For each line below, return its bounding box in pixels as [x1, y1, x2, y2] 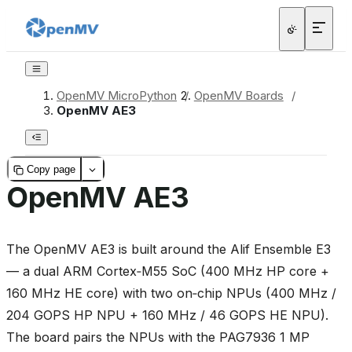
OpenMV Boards [193, 88, 284, 104]
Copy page [27, 163, 76, 175]
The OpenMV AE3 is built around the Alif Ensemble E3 [6, 241, 331, 258]
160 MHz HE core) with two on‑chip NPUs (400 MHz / [6, 285, 336, 302]
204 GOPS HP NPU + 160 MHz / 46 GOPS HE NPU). [6, 307, 328, 324]
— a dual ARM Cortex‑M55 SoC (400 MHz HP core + [6, 263, 329, 280]
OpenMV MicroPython [57, 88, 177, 104]
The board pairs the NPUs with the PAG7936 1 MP [6, 329, 310, 346]
